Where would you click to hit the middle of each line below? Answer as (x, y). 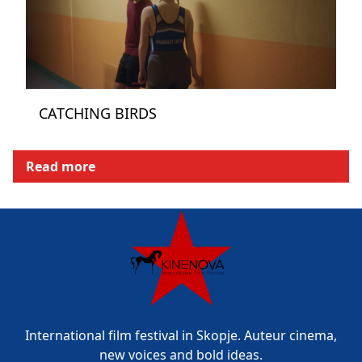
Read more (61, 166)
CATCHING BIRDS (98, 113)
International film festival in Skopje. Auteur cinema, (181, 335)
